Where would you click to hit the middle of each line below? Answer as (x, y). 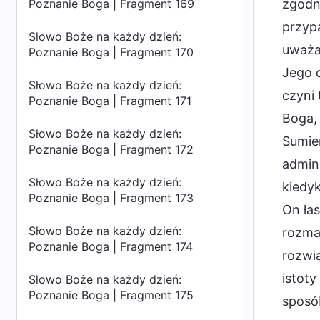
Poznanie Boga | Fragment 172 (111, 149)
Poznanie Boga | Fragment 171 (110, 101)
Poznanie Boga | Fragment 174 (111, 246)
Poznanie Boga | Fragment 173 (111, 198)
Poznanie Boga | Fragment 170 (111, 52)
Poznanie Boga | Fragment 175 (111, 295)
